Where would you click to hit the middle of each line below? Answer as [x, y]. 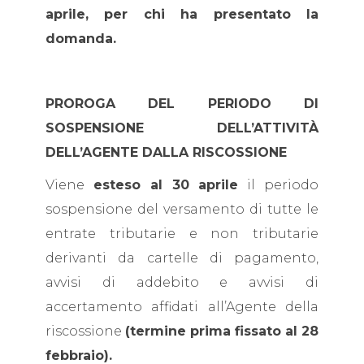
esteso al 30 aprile [166, 185]
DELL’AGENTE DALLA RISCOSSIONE [166, 152]
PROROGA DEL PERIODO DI [182, 104]
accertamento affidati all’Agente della [182, 307]
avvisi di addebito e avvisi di [182, 282]
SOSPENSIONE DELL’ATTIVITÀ [182, 128]
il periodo [279, 185]
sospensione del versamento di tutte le [182, 209]
